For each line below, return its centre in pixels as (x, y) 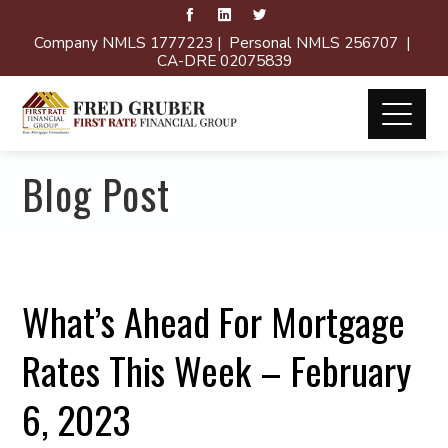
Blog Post (96, 194)
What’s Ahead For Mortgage (214, 321)
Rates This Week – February (217, 370)
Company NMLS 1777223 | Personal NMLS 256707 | (224, 42)
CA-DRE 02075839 (224, 60)
